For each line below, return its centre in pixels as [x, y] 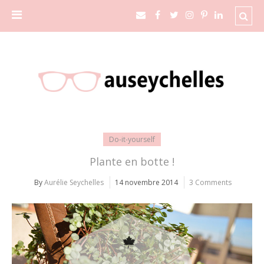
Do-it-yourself [132, 140]
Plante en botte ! [132, 162]
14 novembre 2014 [146, 183]
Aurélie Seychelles [74, 183]
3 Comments [210, 183]
